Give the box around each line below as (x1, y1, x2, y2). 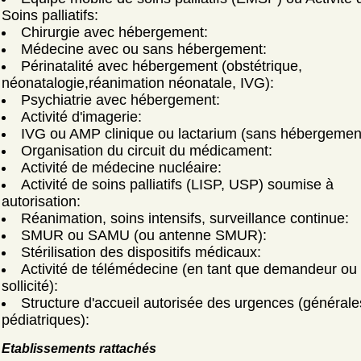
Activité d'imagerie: (21, 109, 142, 125)
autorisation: (2, 193, 81, 210)
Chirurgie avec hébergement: (21, 24, 208, 40)
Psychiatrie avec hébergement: (21, 92, 220, 108)
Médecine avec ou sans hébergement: (21, 41, 267, 57)
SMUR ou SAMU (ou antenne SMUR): (21, 227, 267, 243)
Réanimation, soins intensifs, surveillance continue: (21, 210, 349, 226)
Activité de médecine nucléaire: (21, 160, 222, 176)
